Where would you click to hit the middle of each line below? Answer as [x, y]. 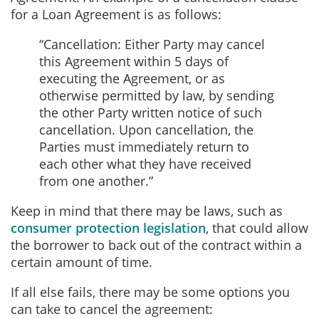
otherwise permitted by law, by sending [157, 95]
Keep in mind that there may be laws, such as [147, 211]
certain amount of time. [82, 262]
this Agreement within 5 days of [134, 61]
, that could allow [257, 228]
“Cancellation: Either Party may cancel [152, 44]
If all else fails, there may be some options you [150, 292]
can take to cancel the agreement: [112, 309]
